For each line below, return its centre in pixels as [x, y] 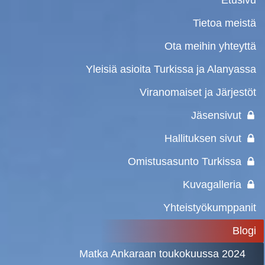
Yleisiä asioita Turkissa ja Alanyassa [171, 69]
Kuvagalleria [212, 184]
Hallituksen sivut [203, 138]
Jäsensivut [216, 115]
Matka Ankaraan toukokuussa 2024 [162, 253]
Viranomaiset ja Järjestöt [198, 92]
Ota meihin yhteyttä [210, 46]
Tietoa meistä [224, 23]
